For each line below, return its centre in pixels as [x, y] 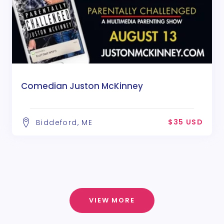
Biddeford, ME [64, 122]
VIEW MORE [112, 200]
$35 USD [185, 122]
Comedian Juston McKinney [82, 86]
